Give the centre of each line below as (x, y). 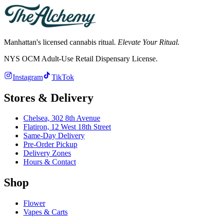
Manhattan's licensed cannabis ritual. (61, 42)
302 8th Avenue (76, 118)
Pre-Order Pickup (50, 145)
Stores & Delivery (49, 98)
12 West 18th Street (81, 127)
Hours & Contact (50, 162)
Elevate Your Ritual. (149, 42)
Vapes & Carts (45, 212)
